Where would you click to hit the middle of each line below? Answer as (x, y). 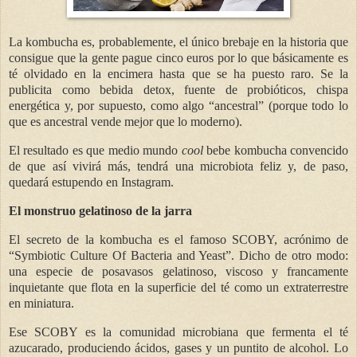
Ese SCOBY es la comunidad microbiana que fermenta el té (178, 331)
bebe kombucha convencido (278, 151)
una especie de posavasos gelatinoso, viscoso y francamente (178, 271)
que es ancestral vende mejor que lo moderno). (126, 122)
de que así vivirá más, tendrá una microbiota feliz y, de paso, (178, 167)
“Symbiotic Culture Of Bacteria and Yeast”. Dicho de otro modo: (178, 255)
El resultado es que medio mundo (95, 151)
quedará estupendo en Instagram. (91, 182)
